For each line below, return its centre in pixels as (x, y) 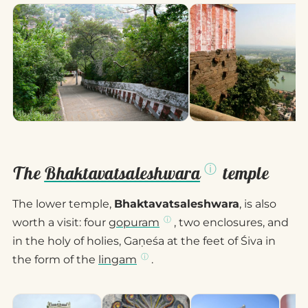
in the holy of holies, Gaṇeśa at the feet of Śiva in (144, 241)
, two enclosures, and (231, 222)
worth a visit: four (60, 222)
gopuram (134, 222)
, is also (258, 204)
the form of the (55, 260)
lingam (118, 260)
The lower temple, (63, 204)
